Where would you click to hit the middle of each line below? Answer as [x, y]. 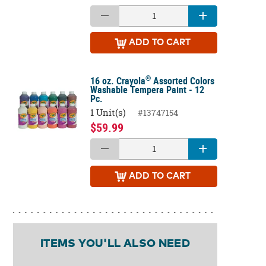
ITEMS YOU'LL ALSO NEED [115, 243]
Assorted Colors [183, 81]
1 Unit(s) [108, 112]
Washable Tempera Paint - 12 [148, 90]
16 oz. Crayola [118, 81]
